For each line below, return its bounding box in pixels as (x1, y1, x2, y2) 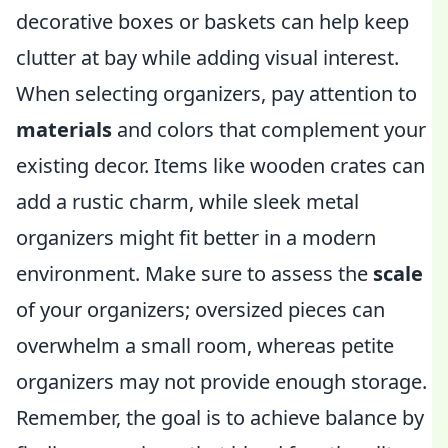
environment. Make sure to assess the (16, 260, 373, 287)
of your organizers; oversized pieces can (16, 296, 385, 323)
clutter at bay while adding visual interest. (16, 44, 399, 71)
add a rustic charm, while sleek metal (16, 188, 359, 215)
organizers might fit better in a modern (16, 224, 376, 251)
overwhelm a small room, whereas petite (16, 332, 394, 359)
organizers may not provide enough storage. (16, 368, 427, 395)
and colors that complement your (112, 116, 426, 143)
